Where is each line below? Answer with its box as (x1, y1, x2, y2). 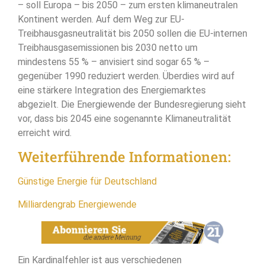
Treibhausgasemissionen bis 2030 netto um (18, 41, 198, 53)
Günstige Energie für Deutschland (18, 176, 157, 188)
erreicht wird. (18, 127, 72, 138)
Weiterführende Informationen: (18, 147, 231, 167)
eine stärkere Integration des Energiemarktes (18, 84, 206, 96)
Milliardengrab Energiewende (18, 198, 137, 210)
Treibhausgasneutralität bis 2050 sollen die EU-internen (18, 27, 247, 39)
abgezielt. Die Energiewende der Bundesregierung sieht (18, 98, 246, 110)
